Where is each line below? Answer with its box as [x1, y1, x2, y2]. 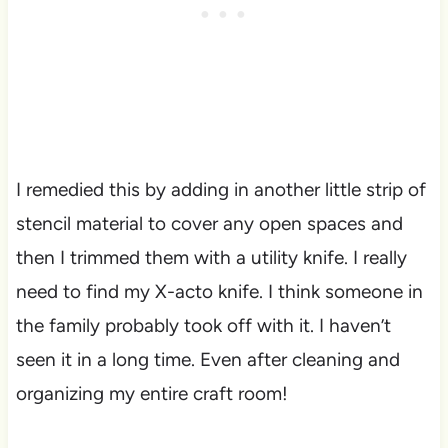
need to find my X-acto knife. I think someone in [15, 280, 423, 304]
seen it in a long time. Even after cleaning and [15, 348, 400, 372]
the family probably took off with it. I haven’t [15, 314, 391, 338]
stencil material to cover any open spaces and [15, 212, 403, 236]
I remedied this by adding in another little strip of [15, 178, 426, 202]
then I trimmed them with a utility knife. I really [15, 246, 407, 270]
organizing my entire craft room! [15, 382, 288, 406]
